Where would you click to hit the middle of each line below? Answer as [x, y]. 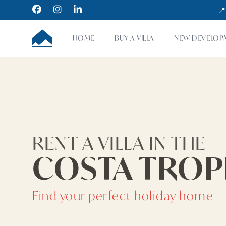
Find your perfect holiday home [123, 196]
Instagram [73, 9]
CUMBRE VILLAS [62, 34]
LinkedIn [91, 9]
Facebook [52, 9]
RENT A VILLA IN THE [119, 143]
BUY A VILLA [134, 38]
